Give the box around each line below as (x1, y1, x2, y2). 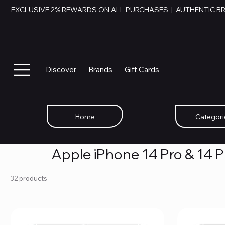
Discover (45, 65, 76, 75)
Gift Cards (124, 65, 159, 75)
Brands (88, 65, 113, 75)
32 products (10, 174, 47, 182)
